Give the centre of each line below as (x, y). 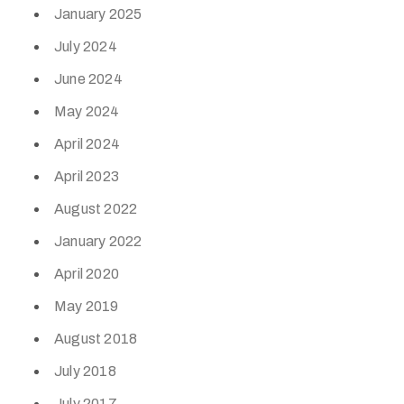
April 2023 (87, 176)
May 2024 (87, 111)
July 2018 (85, 371)
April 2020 (87, 274)
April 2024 (87, 144)
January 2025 (98, 14)
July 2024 (86, 46)
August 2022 (96, 209)
